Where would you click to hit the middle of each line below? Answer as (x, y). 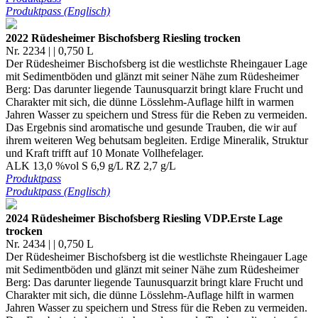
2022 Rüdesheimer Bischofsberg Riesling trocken (123, 38)
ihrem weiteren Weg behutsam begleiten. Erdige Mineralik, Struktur (157, 141)
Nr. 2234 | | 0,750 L (50, 51)
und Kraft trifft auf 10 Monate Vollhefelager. (105, 153)
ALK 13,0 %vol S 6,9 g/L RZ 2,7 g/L (91, 166)
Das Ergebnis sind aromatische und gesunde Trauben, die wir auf (151, 128)
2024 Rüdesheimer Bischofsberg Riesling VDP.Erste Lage (144, 219)
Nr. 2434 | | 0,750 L (50, 244)
